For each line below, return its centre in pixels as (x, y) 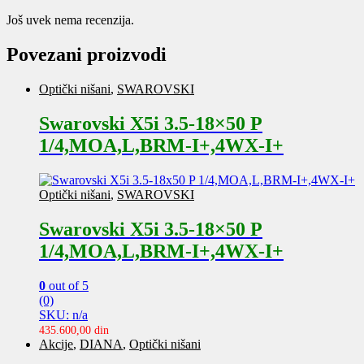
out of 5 (67, 285)
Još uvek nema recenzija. (70, 20)
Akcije (56, 344)
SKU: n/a (63, 314)
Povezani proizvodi (87, 55)
